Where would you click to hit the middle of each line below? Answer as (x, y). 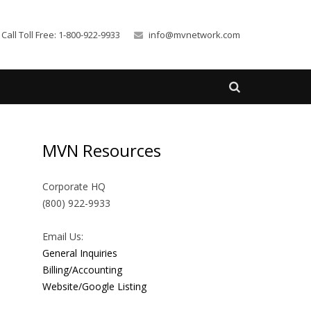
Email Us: (63, 236)
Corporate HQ (74, 186)
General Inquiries (80, 253)
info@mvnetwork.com (194, 34)
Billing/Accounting (82, 270)
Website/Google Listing (94, 286)
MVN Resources (102, 150)
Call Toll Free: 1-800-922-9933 (61, 34)
